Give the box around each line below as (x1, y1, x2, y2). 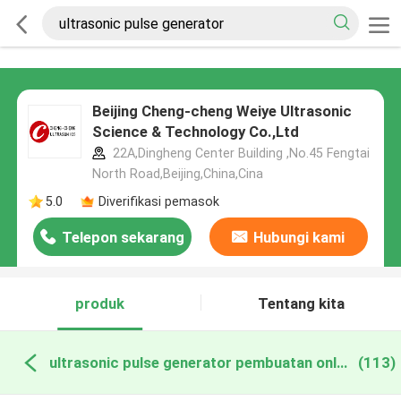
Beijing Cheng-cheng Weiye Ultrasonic (91, 102, 352, 121)
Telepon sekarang (62, 228, 185, 247)
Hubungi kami (253, 228, 346, 247)
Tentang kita (257, 294, 345, 313)
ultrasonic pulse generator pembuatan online (336, 353, 347, 371)
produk (75, 294, 125, 313)
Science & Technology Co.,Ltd (91, 123, 299, 141)
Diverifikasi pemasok (98, 193, 219, 209)
